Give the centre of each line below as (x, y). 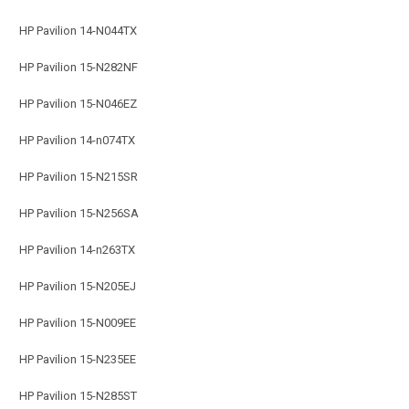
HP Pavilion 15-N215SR (79, 176)
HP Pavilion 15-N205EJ (78, 286)
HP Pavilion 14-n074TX (77, 140)
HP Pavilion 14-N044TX (78, 30)
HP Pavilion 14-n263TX (77, 249)
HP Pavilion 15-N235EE (78, 359)
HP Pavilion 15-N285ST (78, 395)
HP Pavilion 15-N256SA (79, 213)
